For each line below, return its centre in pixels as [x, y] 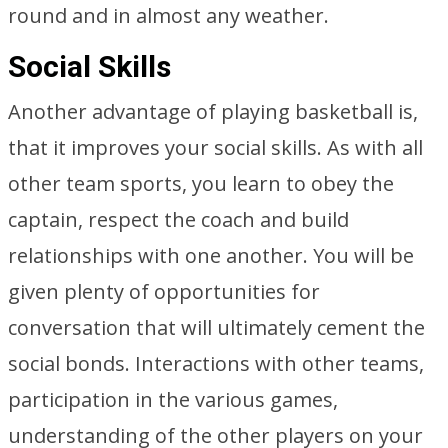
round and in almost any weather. [168, 15]
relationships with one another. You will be [211, 255]
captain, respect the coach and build [178, 219]
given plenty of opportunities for [164, 291]
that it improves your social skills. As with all [215, 147]
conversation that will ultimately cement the [216, 327]
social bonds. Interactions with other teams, [216, 363]
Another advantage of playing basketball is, [213, 111]
